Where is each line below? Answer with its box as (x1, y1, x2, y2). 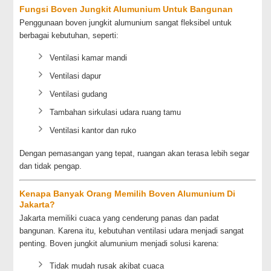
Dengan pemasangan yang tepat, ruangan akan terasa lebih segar (19, 149, 250, 158)
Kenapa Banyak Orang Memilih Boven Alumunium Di (19, 189, 236, 198)
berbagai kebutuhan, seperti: (19, 31, 119, 40)
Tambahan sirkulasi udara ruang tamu (50, 108, 181, 117)
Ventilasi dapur (50, 71, 102, 80)
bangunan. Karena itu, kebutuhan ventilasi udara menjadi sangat (19, 226, 244, 235)
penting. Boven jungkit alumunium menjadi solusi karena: (19, 239, 220, 248)
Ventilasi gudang (50, 90, 108, 99)
